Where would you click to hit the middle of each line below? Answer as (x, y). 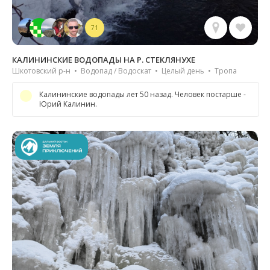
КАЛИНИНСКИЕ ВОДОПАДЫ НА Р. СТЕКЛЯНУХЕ (104, 60)
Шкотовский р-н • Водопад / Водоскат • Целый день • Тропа (124, 71)
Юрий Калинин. (68, 104)
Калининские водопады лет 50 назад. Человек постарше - (143, 95)
